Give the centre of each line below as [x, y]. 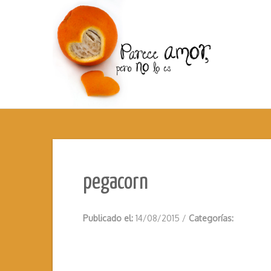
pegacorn [116, 183]
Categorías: [211, 218]
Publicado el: [109, 218]
